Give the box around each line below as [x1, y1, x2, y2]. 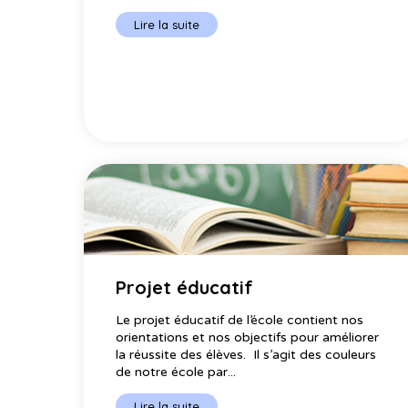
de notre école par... [116, 364, 236, 381]
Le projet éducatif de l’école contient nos [116, 312, 363, 329]
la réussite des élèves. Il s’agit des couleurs [116, 347, 376, 363]
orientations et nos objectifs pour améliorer [116, 330, 379, 346]
